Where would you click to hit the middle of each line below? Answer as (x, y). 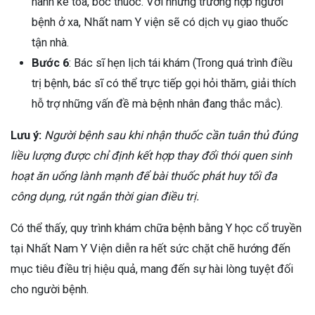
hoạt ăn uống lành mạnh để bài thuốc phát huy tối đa (144, 176)
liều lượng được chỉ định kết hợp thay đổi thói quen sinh (151, 155)
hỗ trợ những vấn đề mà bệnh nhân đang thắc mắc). (159, 103)
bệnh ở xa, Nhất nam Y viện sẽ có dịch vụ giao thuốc (160, 22)
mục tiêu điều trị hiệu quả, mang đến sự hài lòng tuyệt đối (152, 269)
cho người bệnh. (50, 289)
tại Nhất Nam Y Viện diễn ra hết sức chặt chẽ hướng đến (150, 248)
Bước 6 (50, 63)
